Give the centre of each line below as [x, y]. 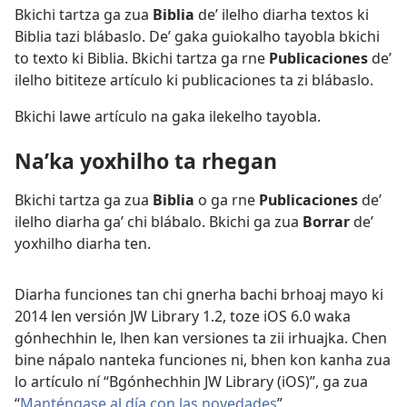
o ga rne [227, 200]
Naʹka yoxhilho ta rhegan [146, 161]
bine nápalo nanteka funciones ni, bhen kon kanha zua [203, 360]
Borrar [326, 222]
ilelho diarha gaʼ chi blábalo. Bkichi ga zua [159, 222]
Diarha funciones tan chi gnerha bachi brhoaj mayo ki [199, 295]
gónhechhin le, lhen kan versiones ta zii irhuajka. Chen [201, 338]
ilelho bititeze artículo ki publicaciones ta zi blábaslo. [194, 80]
